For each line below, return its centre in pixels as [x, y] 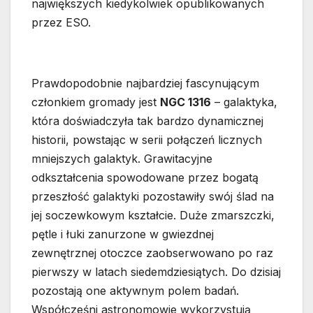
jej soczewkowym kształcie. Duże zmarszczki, [153, 216]
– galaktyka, [244, 102]
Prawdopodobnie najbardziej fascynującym [145, 83]
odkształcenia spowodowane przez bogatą [145, 178]
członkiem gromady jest [96, 102]
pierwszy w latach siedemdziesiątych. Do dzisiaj [156, 272]
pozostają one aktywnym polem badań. [135, 291]
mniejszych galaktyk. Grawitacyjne [122, 159]
